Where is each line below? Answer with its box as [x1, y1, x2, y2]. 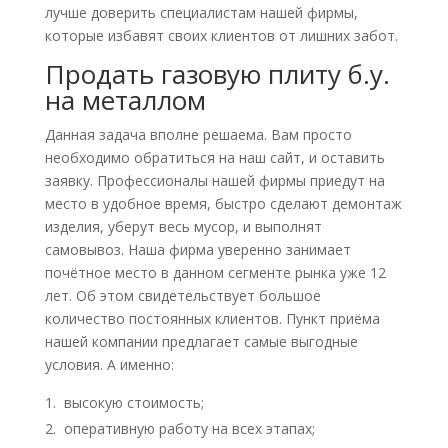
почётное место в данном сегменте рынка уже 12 [44, 263, 386, 282]
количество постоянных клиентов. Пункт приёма [44, 309, 380, 328]
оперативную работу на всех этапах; [59, 419, 315, 438]
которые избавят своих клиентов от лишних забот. [44, 26, 398, 45]
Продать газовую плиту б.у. [44, 56, 390, 92]
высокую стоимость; [59, 393, 204, 412]
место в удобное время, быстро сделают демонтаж [44, 194, 402, 213]
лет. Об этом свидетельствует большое [44, 286, 321, 305]
